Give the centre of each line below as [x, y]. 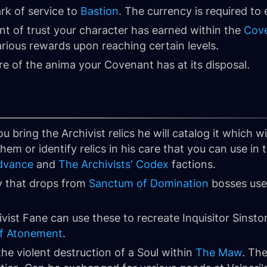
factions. [192, 164]
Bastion [100, 11]
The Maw [219, 252]
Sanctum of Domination [149, 183]
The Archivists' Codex [114, 164]
